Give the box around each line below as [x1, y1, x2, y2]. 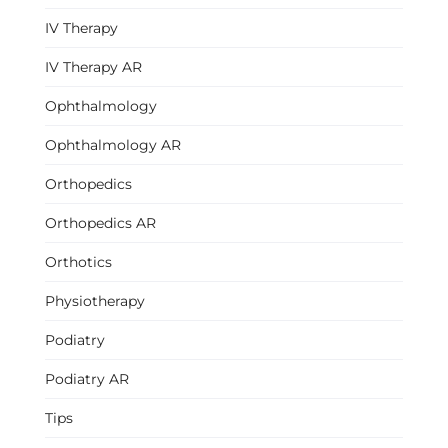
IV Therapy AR [45, 58, 142, 77]
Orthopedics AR [45, 214, 156, 233]
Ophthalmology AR [45, 136, 181, 155]
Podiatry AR [45, 370, 129, 389]
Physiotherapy [45, 292, 145, 311]
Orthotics [45, 253, 112, 272]
